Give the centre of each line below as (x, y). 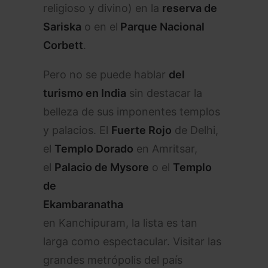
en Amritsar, (165, 149)
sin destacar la (164, 93)
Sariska (62, 27)
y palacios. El (77, 130)
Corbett (63, 45)
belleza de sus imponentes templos (132, 112)
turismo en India (85, 93)
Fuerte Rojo (141, 130)
